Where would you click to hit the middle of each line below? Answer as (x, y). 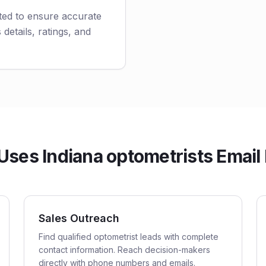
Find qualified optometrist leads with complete (129, 237)
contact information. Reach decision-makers (124, 250)
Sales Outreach (79, 218)
